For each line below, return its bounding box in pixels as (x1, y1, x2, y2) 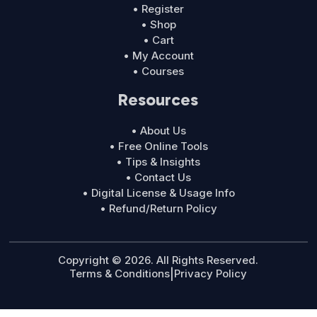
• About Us (130, 124, 186, 138)
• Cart (142, 33, 174, 47)
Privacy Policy (174, 267, 248, 281)
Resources (118, 89, 199, 110)
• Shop (140, 18, 176, 32)
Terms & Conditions (69, 267, 171, 281)
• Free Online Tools (108, 139, 208, 154)
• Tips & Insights (116, 155, 201, 169)
